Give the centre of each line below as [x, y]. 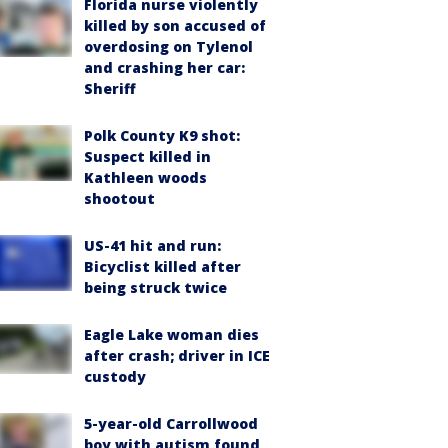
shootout [119, 198]
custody [115, 376]
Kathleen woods [145, 177]
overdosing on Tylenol [168, 46]
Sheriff [110, 88]
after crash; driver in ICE [177, 355]
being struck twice [155, 287]
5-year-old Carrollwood [171, 423]
